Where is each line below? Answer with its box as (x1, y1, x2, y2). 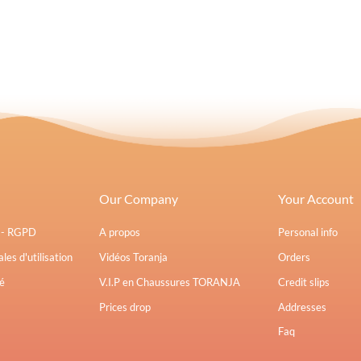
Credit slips (278, 276, 330, 289)
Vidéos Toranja (98, 251, 168, 264)
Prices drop (98, 301, 151, 314)
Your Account (278, 191, 355, 207)
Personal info (278, 226, 338, 239)
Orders (278, 251, 311, 264)
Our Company (98, 191, 178, 207)
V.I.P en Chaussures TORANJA (98, 276, 240, 289)
